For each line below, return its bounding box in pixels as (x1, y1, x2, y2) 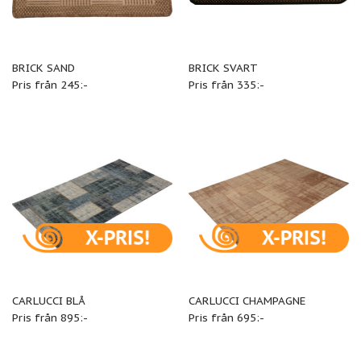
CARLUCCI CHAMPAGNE (188, 293, 305, 309)
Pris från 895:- (11, 310, 88, 326)
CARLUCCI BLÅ (11, 293, 85, 309)
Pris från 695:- (188, 310, 264, 326)
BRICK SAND (11, 60, 75, 75)
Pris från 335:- (188, 77, 264, 92)
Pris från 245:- (11, 77, 88, 92)
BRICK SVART (188, 60, 258, 75)
